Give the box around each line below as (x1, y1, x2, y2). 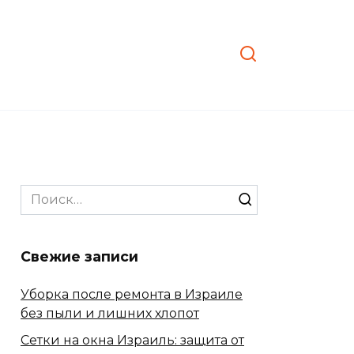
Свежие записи (21, 248, 138, 265)
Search (20, 186, 64, 201)
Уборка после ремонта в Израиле (21, 286, 243, 302)
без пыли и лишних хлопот (21, 305, 199, 321)
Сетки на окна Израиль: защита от (21, 332, 244, 348)
